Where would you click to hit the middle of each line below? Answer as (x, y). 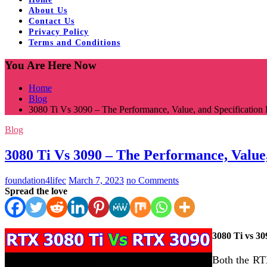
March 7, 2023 (96, 181)
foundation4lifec (35, 181)
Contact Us (52, 21)
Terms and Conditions (74, 43)
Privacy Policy (59, 32)
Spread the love (36, 191)
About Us (48, 10)
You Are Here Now (51, 65)
